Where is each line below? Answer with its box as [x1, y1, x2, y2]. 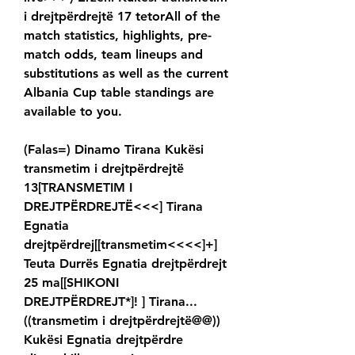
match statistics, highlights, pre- [24, 28, 212, 44]
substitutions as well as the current [24, 66, 228, 82]
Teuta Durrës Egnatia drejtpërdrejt [24, 256, 227, 272]
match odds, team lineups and [24, 47, 203, 63]
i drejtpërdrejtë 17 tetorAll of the [24, 9, 220, 25]
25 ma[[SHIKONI [24, 275, 119, 291]
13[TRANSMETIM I [24, 180, 132, 196]
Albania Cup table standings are [24, 85, 214, 101]
